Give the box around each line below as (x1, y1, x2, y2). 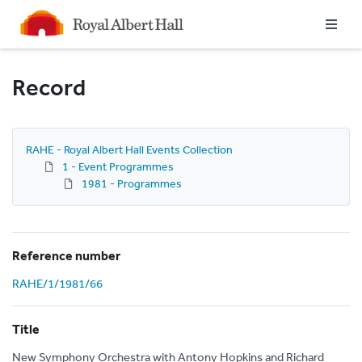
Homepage (12, 7, 75, 24)
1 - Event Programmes (62, 159, 174, 174)
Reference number (12, 247, 120, 263)
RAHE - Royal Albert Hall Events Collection (26, 142, 233, 157)
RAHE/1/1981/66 (12, 276, 103, 291)
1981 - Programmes (82, 176, 182, 191)
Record (12, 74, 86, 102)
